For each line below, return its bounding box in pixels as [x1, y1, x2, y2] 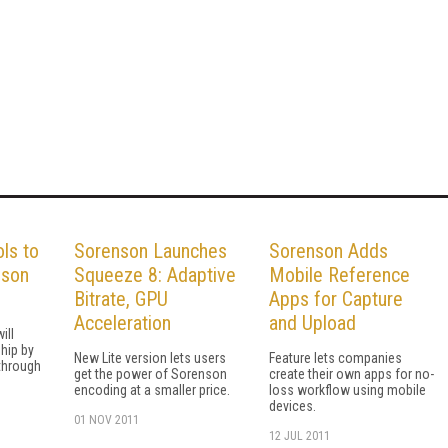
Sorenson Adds [269, 238, 388, 263]
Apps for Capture [269, 286, 403, 311]
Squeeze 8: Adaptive [74, 262, 236, 287]
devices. [269, 397, 316, 414]
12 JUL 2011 [269, 428, 330, 443]
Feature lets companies [269, 349, 402, 366]
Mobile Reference [269, 262, 410, 287]
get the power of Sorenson [74, 365, 227, 382]
